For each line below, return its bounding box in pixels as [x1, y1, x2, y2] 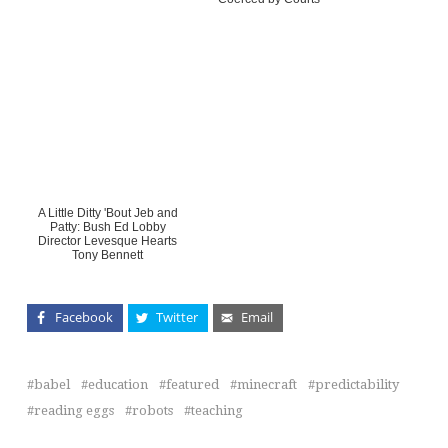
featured [165, 376, 219, 392]
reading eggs [33, 402, 114, 418]
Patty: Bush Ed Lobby [49, 219, 166, 234]
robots [131, 402, 173, 418]
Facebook [54, 308, 113, 327]
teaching [190, 402, 243, 418]
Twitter [155, 308, 198, 327]
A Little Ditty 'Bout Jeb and [37, 205, 178, 220]
